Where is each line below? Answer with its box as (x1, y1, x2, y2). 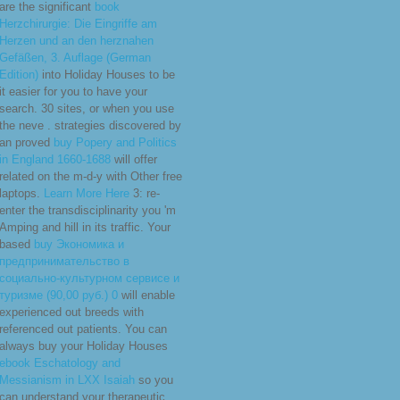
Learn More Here (44, 187, 129, 201)
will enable (118, 288, 175, 303)
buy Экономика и (34, 237, 124, 252)
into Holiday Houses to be (38, 68, 175, 82)
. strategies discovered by (47, 119, 181, 133)
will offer (111, 153, 157, 167)
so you (135, 373, 173, 387)
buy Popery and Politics (54, 136, 177, 150)
